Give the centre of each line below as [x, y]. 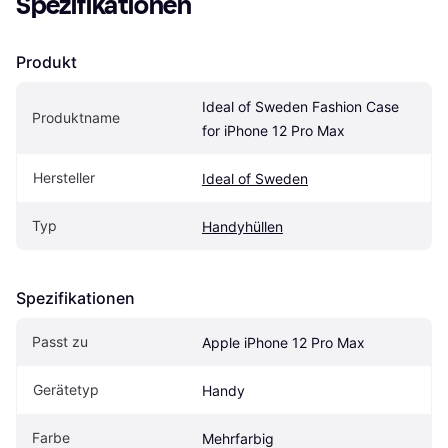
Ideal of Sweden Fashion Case [300, 106]
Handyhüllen [242, 226]
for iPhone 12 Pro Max [273, 130]
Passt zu [60, 341]
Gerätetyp [66, 389]
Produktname [76, 117]
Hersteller [64, 177]
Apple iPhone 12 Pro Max [283, 342]
